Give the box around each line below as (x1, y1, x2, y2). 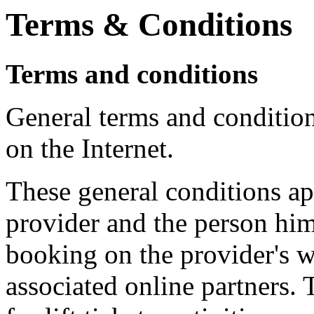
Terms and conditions (6, 59, 258, 90)
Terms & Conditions (6, 6, 292, 43)
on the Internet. (6, 133, 174, 164)
